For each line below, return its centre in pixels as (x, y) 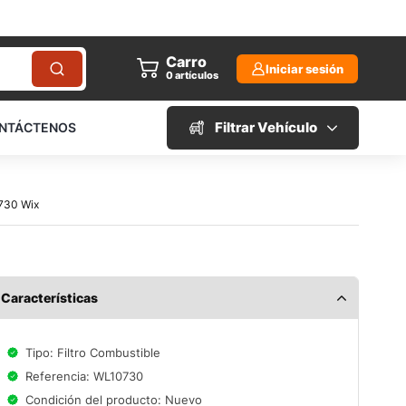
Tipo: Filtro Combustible (93, 353)
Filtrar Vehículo (266, 127)
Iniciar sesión (304, 68)
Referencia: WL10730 (85, 376)
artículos (197, 76)
